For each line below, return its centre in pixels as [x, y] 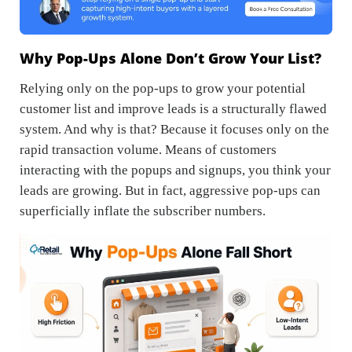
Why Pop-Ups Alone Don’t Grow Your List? [170, 59]
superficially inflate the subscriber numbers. [143, 211]
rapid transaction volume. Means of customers [148, 150]
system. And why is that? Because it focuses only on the [174, 130]
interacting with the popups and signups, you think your [175, 170]
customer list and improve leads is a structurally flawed [173, 109]
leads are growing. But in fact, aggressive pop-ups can [170, 191]
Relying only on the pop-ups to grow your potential [163, 89]
